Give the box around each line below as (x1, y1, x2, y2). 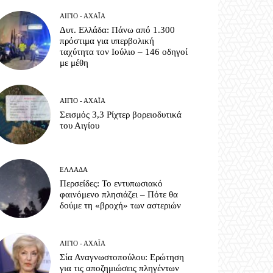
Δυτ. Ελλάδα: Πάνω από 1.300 (60, 25, 175, 35)
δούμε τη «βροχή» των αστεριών (60, 200, 182, 210)
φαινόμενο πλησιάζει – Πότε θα (60, 189, 179, 199)
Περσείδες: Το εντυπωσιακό (60, 178, 163, 188)
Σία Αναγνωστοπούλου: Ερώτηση (60, 252, 185, 262)
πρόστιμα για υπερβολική (60, 36, 155, 46)
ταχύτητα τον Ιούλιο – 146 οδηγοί (60, 47, 188, 57)
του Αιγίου (60, 121, 100, 131)
